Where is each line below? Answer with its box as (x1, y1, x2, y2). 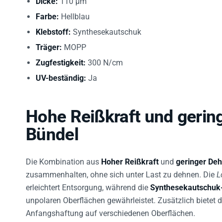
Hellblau (59, 12, 90, 22)
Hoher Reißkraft (101, 157, 159, 167)
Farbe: (36, 12, 59, 22)
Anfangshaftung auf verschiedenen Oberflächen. (26, 209, 195, 219)
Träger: (36, 43, 62, 53)
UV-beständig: (36, 73, 86, 83)
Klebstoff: (36, 27, 71, 37)
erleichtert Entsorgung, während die (26, 183, 150, 193)
